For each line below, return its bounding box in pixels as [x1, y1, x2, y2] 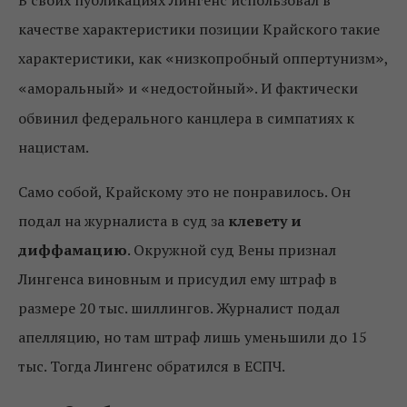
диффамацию [18, 240, 127, 260]
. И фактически [254, 78, 358, 98]
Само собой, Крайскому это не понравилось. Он [18, 182, 351, 202]
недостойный [150, 78, 245, 98]
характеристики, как [18, 48, 165, 68]
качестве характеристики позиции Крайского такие [18, 19, 380, 39]
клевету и [228, 211, 302, 231]
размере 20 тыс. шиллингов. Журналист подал [18, 298, 340, 318]
